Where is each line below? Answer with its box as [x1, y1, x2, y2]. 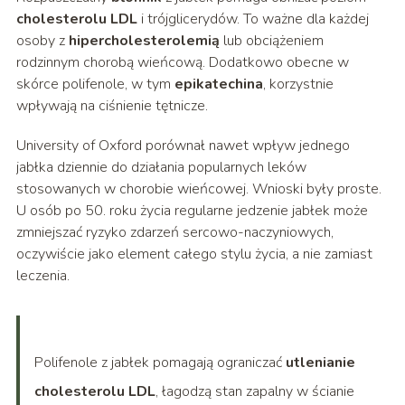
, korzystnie [262, 74, 334, 95]
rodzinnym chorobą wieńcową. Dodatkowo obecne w [15, 52, 349, 73]
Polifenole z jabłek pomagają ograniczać [33, 353, 286, 373]
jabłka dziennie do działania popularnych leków [15, 157, 306, 178]
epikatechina [174, 74, 263, 95]
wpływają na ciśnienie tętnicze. [15, 96, 208, 117]
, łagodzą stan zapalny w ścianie [155, 381, 354, 402]
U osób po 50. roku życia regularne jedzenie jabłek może [15, 201, 368, 221]
